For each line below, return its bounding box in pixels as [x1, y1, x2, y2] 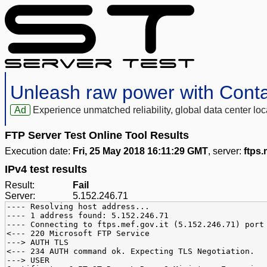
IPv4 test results [5, 163, 87, 176]
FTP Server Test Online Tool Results [5, 129, 189, 142]
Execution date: [5, 146, 73, 157]
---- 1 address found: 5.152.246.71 [7, 211, 169, 221]
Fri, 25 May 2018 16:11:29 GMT [73, 146, 208, 157]
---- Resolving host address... [7, 202, 150, 212]
